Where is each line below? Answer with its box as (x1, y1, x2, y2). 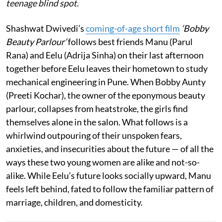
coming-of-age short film (86, 23, 180, 34)
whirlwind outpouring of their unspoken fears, (6, 130, 182, 141)
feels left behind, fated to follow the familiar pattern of (6, 183, 214, 195)
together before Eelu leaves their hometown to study (6, 63, 208, 74)
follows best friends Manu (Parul (66, 36, 193, 48)
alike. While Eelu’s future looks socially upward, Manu (6, 170, 211, 181)
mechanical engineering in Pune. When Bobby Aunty (6, 76, 206, 88)
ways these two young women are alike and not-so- (6, 157, 200, 168)
